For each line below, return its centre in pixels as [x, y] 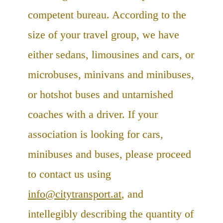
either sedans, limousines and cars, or [111, 55]
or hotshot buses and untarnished [101, 95]
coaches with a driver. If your [93, 114]
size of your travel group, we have [104, 35]
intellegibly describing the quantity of [111, 214]
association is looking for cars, [96, 134]
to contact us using [69, 174]
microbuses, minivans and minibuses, [111, 75]
